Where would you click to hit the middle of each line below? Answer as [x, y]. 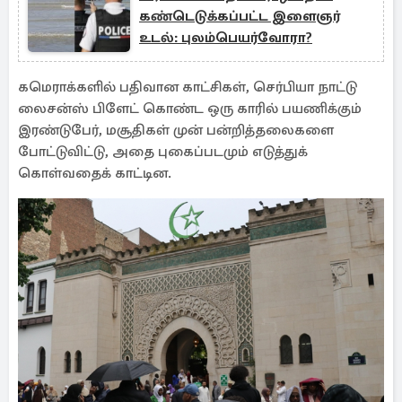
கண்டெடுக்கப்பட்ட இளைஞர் [240, 16]
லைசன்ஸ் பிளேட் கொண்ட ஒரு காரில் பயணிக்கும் [190, 109]
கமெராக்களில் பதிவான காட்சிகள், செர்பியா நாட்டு [188, 87]
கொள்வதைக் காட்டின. [96, 173]
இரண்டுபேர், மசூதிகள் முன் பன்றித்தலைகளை [176, 130]
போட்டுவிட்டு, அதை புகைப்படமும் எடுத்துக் [163, 152]
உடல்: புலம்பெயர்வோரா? [226, 38]
